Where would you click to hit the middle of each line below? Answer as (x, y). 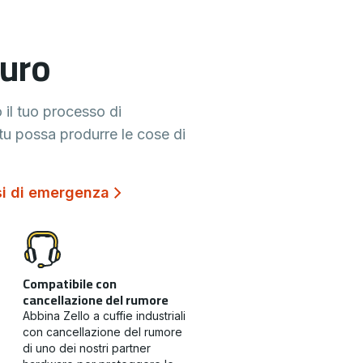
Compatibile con (70, 284)
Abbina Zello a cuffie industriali (104, 316)
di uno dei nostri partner (87, 348)
